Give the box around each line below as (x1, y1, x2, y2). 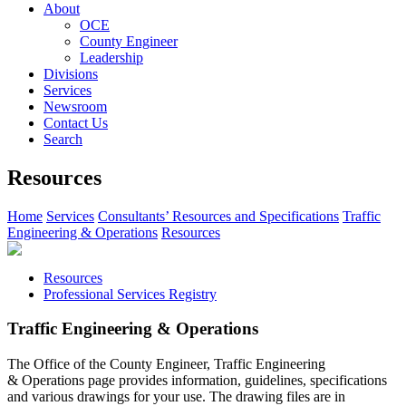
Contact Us (43, 114, 108, 130)
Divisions (43, 65, 98, 82)
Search (43, 130, 82, 147)
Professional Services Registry (43, 285, 217, 302)
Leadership (80, 49, 143, 65)
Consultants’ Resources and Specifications (98, 208, 339, 224)
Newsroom (43, 98, 107, 114)
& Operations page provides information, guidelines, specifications (7, 372, 387, 389)
